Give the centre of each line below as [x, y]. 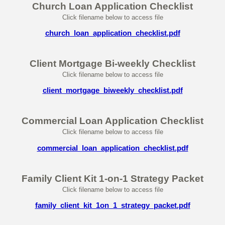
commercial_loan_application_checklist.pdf [113, 148]
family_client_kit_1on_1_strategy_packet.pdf [113, 205]
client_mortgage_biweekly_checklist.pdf [113, 90]
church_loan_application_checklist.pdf [113, 33]
